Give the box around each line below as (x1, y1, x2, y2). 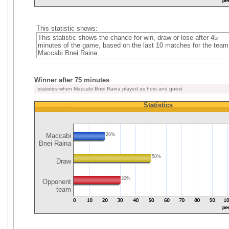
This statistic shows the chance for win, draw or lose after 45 (37, 34, 218, 41)
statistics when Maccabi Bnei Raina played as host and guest (36, 86, 182, 91)
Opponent (40, 178, 71, 186)
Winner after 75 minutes (34, 76, 109, 84)
